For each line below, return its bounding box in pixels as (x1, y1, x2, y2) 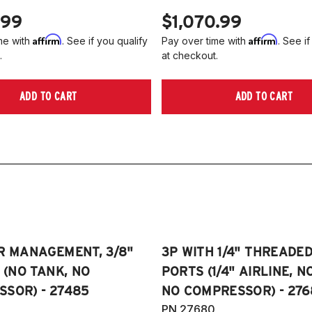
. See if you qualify (61, 34, 148, 47)
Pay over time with (161, 34, 249, 47)
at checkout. (161, 49, 218, 61)
